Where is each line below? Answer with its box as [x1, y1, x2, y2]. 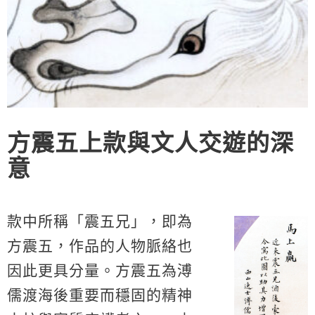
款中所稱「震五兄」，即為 [7, 211, 193, 231]
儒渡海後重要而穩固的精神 [7, 285, 193, 304]
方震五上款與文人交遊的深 [7, 123, 294, 158]
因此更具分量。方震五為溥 [7, 260, 193, 280]
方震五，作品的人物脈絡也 [7, 236, 193, 255]
